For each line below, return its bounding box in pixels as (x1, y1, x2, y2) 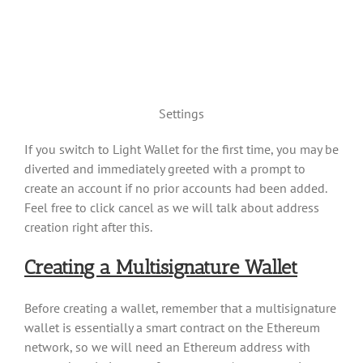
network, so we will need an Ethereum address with (24, 338, 310, 355)
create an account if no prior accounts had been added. (24, 179, 327, 196)
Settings (159, 105, 204, 122)
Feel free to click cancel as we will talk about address (24, 199, 319, 216)
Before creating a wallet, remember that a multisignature (24, 299, 336, 316)
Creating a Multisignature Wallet (24, 254, 297, 279)
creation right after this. (24, 218, 152, 235)
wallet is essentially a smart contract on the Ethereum (24, 318, 320, 335)
